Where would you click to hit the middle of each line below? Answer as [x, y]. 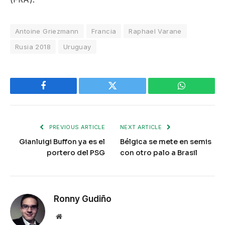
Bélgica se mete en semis [166, 142]
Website [73, 216]
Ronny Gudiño [83, 199]
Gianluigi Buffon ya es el [62, 142]
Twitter [125, 93]
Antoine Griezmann [47, 31]
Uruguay [77, 47]
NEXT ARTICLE [142, 127]
